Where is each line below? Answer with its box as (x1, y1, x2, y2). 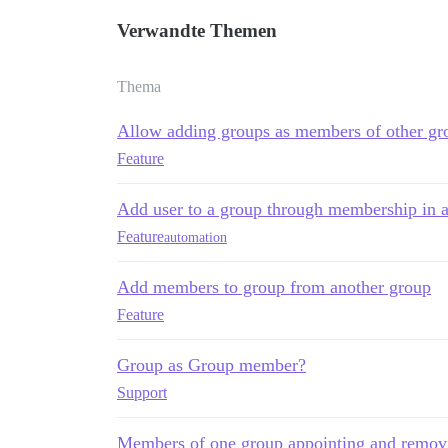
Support (117, 384, 167, 401)
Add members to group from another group (117, 277, 431, 297)
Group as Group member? (117, 355, 306, 375)
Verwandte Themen (117, 20, 277, 41)
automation (164, 229, 227, 245)
